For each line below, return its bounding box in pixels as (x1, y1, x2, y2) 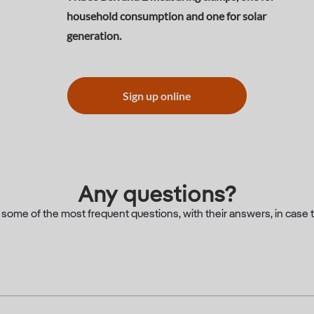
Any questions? (78, 184, 236, 207)
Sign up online (123, 89, 191, 102)
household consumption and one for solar (66, 9, 266, 22)
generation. (66, 29, 121, 42)
